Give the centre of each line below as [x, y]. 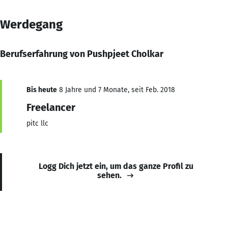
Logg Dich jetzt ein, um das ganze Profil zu [116, 166]
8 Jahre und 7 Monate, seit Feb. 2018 [116, 90]
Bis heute [42, 90]
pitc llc [37, 123]
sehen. [109, 175]
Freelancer [51, 107]
